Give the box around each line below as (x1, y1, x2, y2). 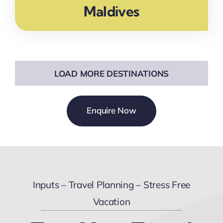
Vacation (93, 196, 130, 208)
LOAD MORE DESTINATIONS (54, 68, 169, 79)
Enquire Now (87, 105, 136, 116)
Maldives (84, 2, 139, 20)
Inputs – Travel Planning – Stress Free (32, 179, 191, 191)
